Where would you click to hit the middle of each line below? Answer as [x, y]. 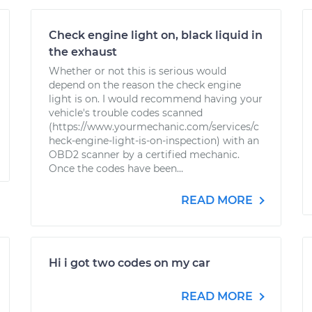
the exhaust [83, 52]
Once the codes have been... [116, 169]
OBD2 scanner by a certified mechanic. [144, 155]
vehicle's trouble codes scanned [126, 113]
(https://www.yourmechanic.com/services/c [154, 127]
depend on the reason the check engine [145, 85]
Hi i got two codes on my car [130, 263]
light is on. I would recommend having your [156, 99]
